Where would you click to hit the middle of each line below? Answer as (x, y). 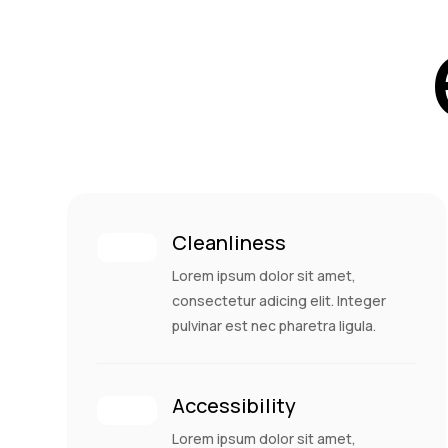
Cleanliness (229, 242)
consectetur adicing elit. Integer (279, 300)
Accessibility (234, 405)
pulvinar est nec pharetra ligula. (274, 325)
